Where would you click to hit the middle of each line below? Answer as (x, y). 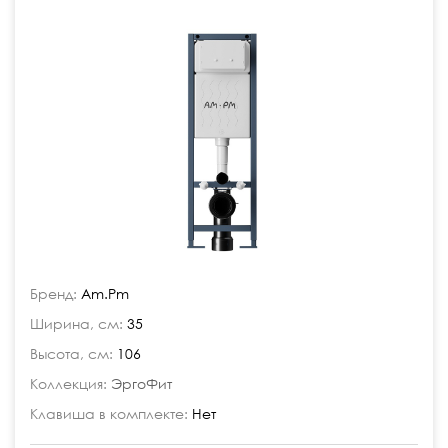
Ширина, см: (76, 323)
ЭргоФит (141, 383)
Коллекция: (68, 383)
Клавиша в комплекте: (109, 413)
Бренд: (53, 293)
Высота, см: (71, 353)
